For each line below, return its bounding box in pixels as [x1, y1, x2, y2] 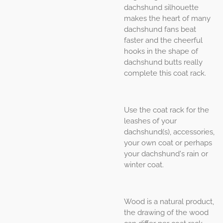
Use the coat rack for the [124, 106, 209, 114]
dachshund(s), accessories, [124, 127, 215, 136]
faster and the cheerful [124, 36, 203, 45]
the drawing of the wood [124, 208, 209, 217]
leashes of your [124, 116, 177, 125]
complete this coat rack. [124, 69, 206, 78]
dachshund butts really [124, 58, 203, 67]
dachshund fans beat [124, 25, 196, 34]
